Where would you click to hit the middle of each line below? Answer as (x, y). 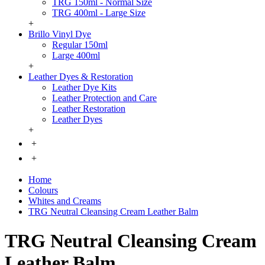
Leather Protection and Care (104, 98)
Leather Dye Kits (84, 88)
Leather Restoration (89, 109)
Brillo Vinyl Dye (60, 34)
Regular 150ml (80, 45)
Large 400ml (76, 56)
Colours (43, 190)
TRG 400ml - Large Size (99, 13)
